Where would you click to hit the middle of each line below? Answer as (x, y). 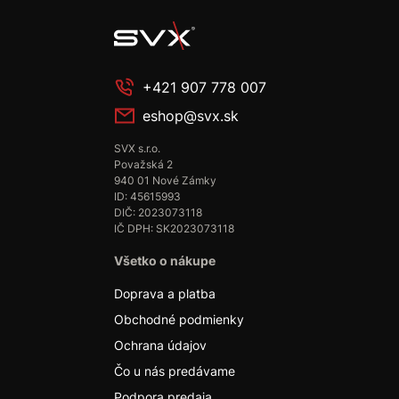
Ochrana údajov (160, 345)
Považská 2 (143, 164)
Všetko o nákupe (165, 261)
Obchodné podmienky (179, 319)
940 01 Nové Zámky (165, 180)
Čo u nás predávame (175, 371)
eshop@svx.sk (191, 116)
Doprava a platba (165, 293)
